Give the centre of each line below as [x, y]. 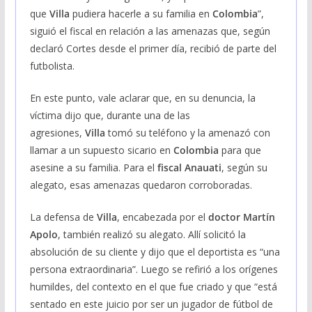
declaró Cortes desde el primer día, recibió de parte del [153, 48]
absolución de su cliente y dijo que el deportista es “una [155, 251]
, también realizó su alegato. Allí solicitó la [151, 234]
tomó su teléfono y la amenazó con [189, 132]
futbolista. [52, 65]
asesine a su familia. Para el [92, 167]
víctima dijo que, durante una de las [110, 115]
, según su [244, 167]
